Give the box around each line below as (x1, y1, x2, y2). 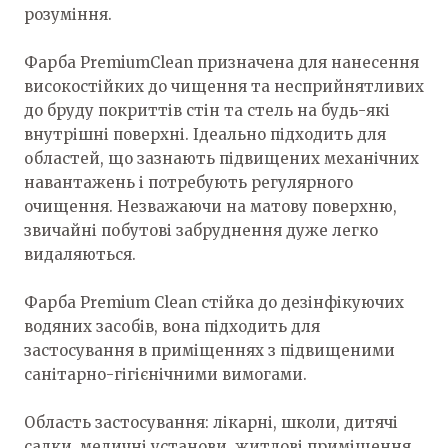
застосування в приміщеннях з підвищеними (24, 340, 395, 360)
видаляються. (24, 244, 136, 264)
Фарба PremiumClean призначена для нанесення (24, 52, 419, 72)
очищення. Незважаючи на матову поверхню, (24, 196, 397, 216)
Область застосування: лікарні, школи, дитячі (24, 412, 398, 432)
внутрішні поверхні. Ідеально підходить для (24, 124, 386, 144)
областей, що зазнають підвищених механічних (24, 148, 419, 168)
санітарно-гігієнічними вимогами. (24, 364, 307, 384)
